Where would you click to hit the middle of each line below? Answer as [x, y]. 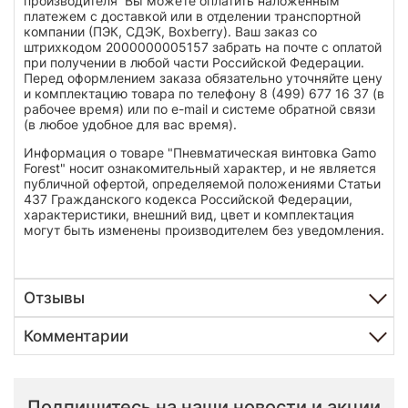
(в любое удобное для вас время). [130, 125]
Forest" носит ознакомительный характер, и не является [200, 168]
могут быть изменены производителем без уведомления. [204, 230]
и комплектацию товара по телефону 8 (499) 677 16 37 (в [204, 94]
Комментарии [76, 337]
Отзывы [54, 298]
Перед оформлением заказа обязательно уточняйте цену [203, 78]
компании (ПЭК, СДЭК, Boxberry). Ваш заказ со [170, 32]
